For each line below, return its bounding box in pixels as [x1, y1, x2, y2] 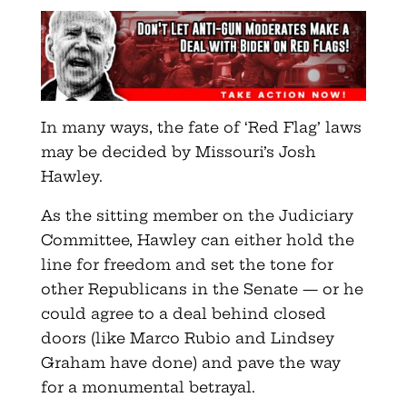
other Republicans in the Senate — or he [40, 280, 363, 299]
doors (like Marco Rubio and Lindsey [40, 329, 334, 348]
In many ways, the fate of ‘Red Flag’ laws [40, 118, 362, 137]
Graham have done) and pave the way [40, 353, 341, 372]
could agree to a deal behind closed [40, 304, 326, 323]
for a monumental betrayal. [40, 378, 260, 397]
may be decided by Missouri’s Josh [40, 143, 316, 162]
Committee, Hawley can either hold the [40, 231, 354, 250]
